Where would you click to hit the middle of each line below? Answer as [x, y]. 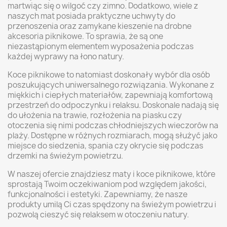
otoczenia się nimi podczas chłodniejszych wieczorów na [113, 126]
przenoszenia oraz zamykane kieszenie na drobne [100, 26]
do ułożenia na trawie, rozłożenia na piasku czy [95, 116]
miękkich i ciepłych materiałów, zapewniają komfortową [110, 95]
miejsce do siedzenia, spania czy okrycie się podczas [105, 146]
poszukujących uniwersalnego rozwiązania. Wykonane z [111, 85]
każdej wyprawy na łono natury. [66, 57]
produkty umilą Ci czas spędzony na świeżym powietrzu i [112, 205]
